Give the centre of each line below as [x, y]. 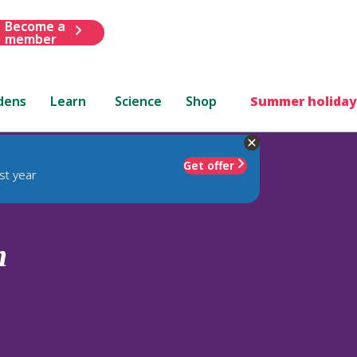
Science [139, 101]
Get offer [209, 165]
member [30, 39]
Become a [35, 26]
